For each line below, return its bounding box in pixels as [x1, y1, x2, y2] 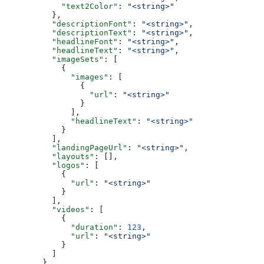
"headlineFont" [5, 37, 118, 46]
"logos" [5, 160, 85, 170]
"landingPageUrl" [5, 143, 127, 152]
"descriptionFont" [5, 19, 132, 28]
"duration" [5, 222, 118, 232]
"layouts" [5, 151, 94, 161]
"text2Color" [5, 1, 118, 11]
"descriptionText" [5, 28, 132, 37]
